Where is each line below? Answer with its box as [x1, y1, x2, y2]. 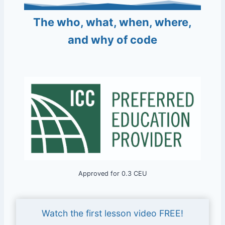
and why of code [68, 33, 157, 46]
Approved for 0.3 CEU [78, 170, 147, 178]
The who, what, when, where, [33, 16, 192, 29]
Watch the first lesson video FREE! [42, 208, 183, 219]
